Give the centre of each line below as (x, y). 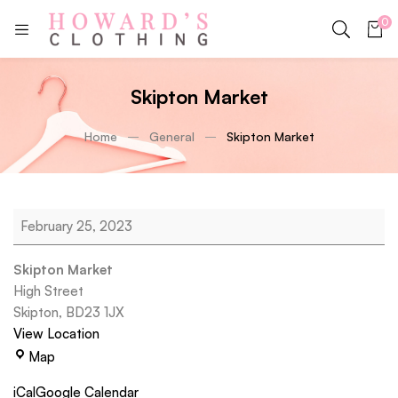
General (171, 136)
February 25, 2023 (76, 226)
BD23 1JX (95, 312)
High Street (48, 291)
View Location (56, 334)
